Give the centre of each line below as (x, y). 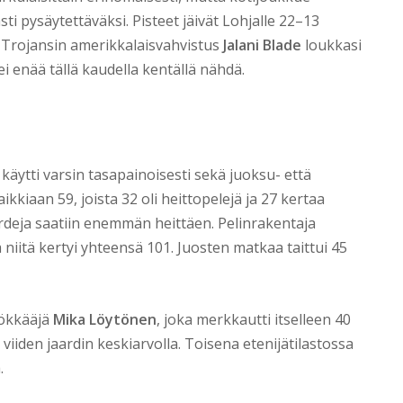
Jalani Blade (262, 45)
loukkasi (331, 45)
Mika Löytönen (105, 320)
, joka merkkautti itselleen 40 (254, 320)
